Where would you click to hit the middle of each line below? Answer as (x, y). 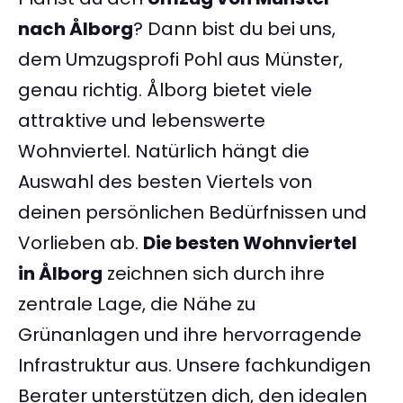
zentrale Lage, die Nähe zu (137, 304)
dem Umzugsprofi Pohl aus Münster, (180, 60)
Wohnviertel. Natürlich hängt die (164, 152)
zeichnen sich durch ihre (214, 274)
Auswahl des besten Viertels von (165, 182)
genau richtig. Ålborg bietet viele (165, 90)
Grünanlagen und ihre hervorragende (190, 335)
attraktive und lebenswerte (142, 121)
